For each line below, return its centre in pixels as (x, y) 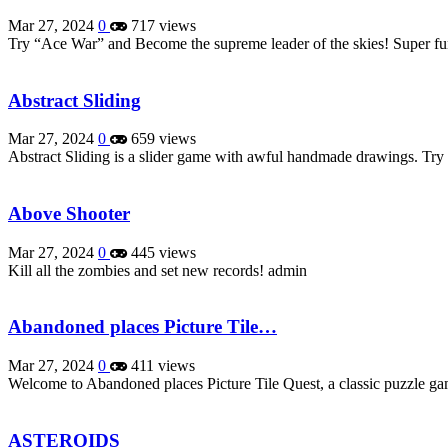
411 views (161, 366)
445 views (161, 252)
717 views (161, 25)
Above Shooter (69, 213)
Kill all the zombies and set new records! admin (157, 270)
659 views (161, 139)
